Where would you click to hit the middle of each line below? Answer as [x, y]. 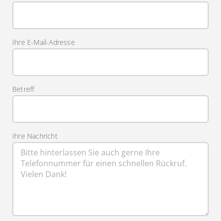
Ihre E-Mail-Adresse [43, 42]
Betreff [23, 89]
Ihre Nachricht [35, 136]
